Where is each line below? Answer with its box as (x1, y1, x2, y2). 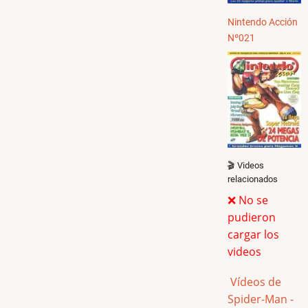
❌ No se (228, 192, 268, 208)
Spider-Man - (228, 291, 294, 307)
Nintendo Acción (228, 16, 298, 28)
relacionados (228, 173, 278, 184)
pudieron (228, 209, 276, 225)
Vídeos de (228, 274, 281, 289)
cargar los (228, 226, 279, 242)
